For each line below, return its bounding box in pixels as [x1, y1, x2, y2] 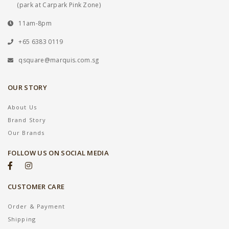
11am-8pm [18, 19, 52, 28]
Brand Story [8, 116, 47, 124]
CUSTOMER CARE [8, 182, 65, 191]
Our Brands [8, 129, 44, 136]
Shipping [8, 215, 36, 223]
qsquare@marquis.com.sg [18, 56, 99, 64]
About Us [8, 103, 37, 111]
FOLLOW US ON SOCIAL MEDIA [8, 148, 109, 157]
